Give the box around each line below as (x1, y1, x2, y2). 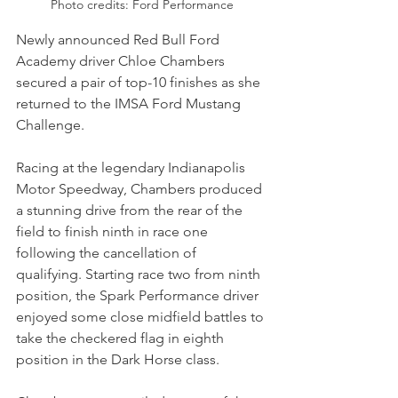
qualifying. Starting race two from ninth (16, 266, 264, 283)
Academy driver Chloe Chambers (16, 52, 228, 70)
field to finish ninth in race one (16, 223, 211, 241)
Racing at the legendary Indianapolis (16, 159, 249, 177)
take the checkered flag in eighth (16, 330, 227, 347)
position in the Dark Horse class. (16, 351, 219, 369)
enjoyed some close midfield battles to (16, 308, 267, 326)
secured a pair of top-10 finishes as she (16, 74, 264, 92)
